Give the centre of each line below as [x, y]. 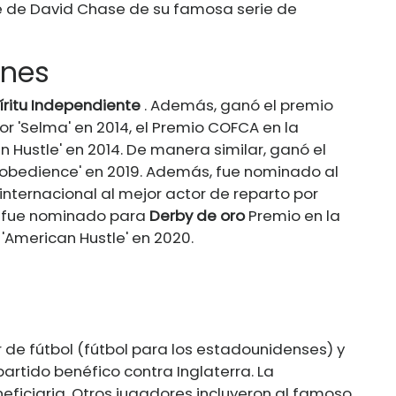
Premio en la [293, 215]
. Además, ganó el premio [237, 105]
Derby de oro [197, 215]
